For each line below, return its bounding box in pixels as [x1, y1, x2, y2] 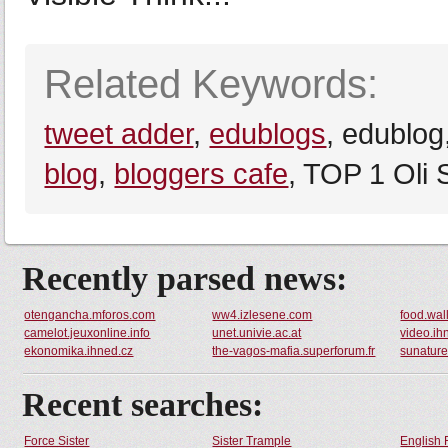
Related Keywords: [44, 62, 379, 106]
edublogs [209, 117, 327, 150]
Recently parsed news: [22, 260, 348, 297]
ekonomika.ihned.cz [24, 344, 134, 358]
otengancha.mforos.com [24, 308, 156, 322]
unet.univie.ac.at [212, 326, 302, 340]
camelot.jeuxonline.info [24, 326, 151, 340]
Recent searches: [22, 386, 264, 423]
